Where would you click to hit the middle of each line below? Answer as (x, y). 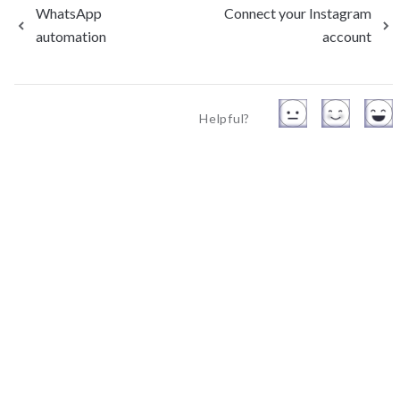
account (347, 36)
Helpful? (225, 118)
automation (71, 36)
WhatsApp (69, 13)
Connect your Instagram (298, 13)
